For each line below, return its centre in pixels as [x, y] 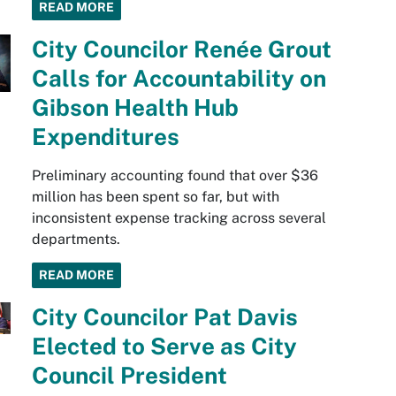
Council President [129, 375]
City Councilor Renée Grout [181, 49]
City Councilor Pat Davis [164, 317]
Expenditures [105, 137]
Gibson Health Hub [135, 107]
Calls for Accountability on [179, 78]
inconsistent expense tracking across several [179, 218]
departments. [76, 239]
